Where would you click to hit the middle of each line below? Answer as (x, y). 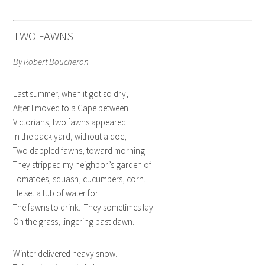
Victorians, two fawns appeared (70, 122)
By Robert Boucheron (51, 62)
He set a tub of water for (56, 193)
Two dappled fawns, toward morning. (80, 151)
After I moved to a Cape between (71, 108)
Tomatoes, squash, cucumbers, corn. (80, 179)
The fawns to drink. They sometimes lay (83, 208)
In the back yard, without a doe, (70, 137)
